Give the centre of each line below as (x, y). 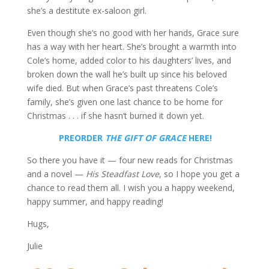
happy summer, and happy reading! (95, 201)
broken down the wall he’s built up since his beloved (127, 74)
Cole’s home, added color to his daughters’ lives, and (129, 60)
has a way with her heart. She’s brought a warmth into (131, 47)
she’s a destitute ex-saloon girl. (86, 11)
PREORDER (82, 138)
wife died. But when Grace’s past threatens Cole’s (122, 88)
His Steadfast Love (122, 174)
